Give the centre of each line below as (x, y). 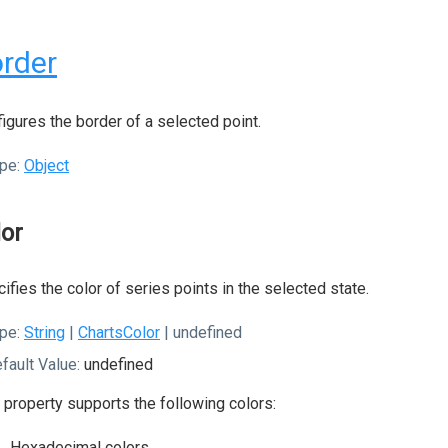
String (44, 332)
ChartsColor (119, 332)
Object (46, 165)
